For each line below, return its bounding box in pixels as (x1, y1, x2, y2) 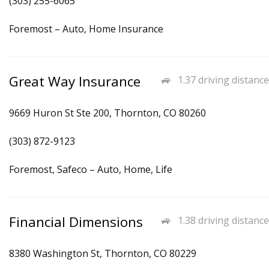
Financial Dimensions (9, 213, 143, 231)
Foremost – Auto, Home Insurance (9, 22, 163, 35)
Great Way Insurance (9, 72, 141, 91)
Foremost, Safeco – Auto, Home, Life (9, 163, 172, 176)
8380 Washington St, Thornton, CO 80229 (9, 247, 196, 260)
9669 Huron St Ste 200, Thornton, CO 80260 (9, 106, 206, 119)
